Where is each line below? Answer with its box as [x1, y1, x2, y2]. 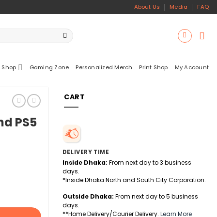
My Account [174, 63, 209, 71]
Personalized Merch [76, 63, 133, 71]
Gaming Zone [29, 63, 69, 71]
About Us [134, 3, 160, 11]
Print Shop [139, 63, 168, 71]
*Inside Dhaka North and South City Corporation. [62, 176, 206, 185]
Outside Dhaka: [62, 192, 114, 201]
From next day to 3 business [107, 158, 191, 167]
